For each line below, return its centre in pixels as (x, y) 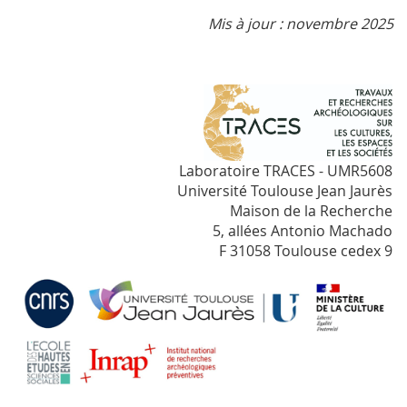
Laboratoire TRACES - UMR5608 (286, 170)
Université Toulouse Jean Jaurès (285, 190)
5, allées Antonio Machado (303, 230)
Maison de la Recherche (311, 210)
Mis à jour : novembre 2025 (301, 24)
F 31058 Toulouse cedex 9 (306, 250)
